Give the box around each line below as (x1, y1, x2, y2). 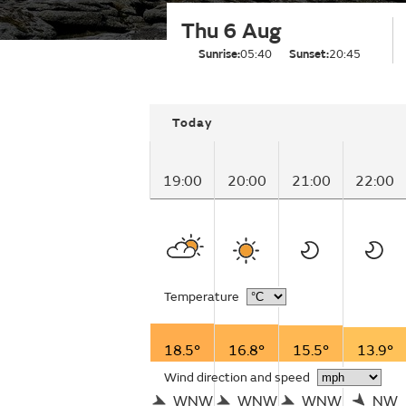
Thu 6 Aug (181, 18, 281, 44)
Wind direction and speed (164, 370, 310, 385)
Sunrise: (198, 47, 240, 62)
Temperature (164, 289, 239, 304)
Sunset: (289, 47, 329, 62)
